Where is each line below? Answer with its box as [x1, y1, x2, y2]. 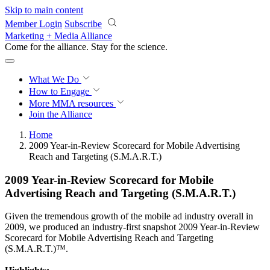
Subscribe [64, 19, 102, 29]
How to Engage [29, 86, 92, 96]
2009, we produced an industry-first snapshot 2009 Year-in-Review [5, 222, 260, 233]
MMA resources [49, 98, 113, 108]
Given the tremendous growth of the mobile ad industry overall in [5, 211, 253, 222]
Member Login [5, 19, 62, 29]
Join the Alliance [29, 109, 92, 119]
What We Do [29, 74, 81, 84]
